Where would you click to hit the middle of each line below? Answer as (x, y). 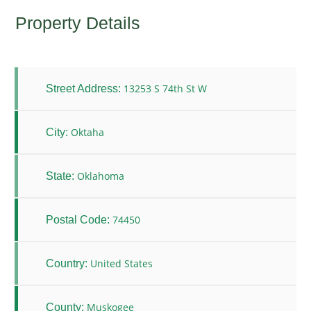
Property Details (77, 23)
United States (121, 264)
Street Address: (83, 88)
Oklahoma (101, 176)
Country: (67, 263)
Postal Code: (78, 219)
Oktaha (87, 133)
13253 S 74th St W (165, 89)
